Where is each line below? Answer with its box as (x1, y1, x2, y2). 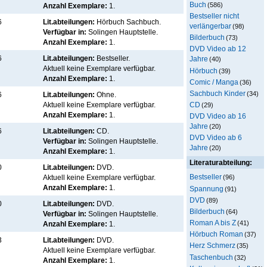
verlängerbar (190, 22, 231, 30)
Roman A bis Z (190, 219, 236, 227)
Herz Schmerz (190, 241, 235, 250)
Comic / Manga (190, 77, 238, 86)
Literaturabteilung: (190, 159, 252, 167)
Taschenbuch (190, 253, 233, 261)
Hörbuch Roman (190, 230, 243, 238)
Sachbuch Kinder (190, 89, 246, 97)
